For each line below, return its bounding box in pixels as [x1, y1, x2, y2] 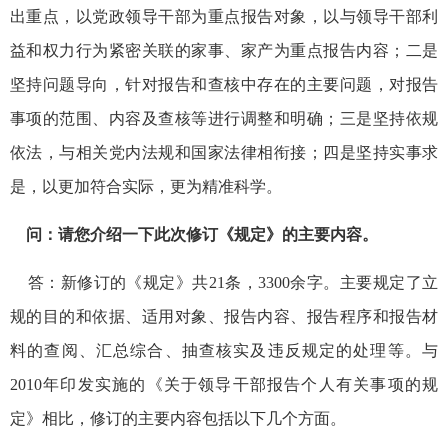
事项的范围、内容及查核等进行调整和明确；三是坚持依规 [10, 109, 438, 127]
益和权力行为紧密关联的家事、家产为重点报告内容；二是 [10, 41, 438, 59]
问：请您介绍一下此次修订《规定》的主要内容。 [26, 225, 378, 243]
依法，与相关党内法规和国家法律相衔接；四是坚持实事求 [10, 143, 438, 161]
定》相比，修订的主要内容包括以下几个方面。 [10, 409, 346, 427]
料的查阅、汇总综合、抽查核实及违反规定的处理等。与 [10, 341, 438, 359]
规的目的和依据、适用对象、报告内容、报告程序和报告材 [10, 307, 438, 325]
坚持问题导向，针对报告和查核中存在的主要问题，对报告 [10, 75, 438, 93]
